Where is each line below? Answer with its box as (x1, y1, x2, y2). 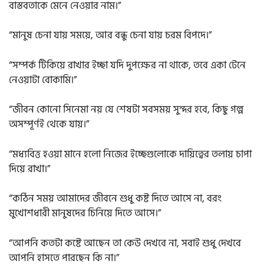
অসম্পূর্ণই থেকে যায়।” (9, 116, 89, 133)
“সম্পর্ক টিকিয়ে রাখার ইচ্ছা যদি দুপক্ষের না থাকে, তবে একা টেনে (9, 57, 246, 74)
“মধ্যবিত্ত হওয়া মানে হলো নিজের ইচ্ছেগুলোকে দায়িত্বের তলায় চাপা (9, 146, 252, 163)
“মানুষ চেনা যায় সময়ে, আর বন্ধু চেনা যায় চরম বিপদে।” (9, 27, 212, 44)
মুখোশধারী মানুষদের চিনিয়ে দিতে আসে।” (9, 205, 161, 222)
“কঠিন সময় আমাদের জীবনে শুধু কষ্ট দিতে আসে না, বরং (9, 190, 222, 207)
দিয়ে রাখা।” (9, 160, 50, 177)
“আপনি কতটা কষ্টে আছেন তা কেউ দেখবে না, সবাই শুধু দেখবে (9, 235, 241, 252)
